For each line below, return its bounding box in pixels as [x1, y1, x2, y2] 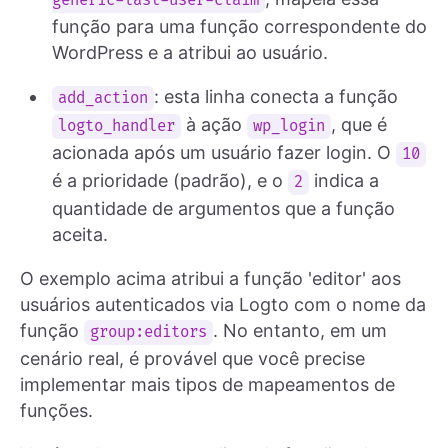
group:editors [90, 322, 208, 342]
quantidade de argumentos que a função [52, 197, 395, 219]
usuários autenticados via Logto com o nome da [20, 293, 426, 315]
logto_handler [58, 116, 176, 136]
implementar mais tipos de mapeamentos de [20, 373, 395, 395]
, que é [331, 113, 388, 135]
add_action [58, 88, 149, 108]
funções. [20, 399, 93, 421]
